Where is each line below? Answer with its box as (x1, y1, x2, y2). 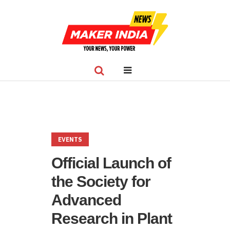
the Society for (51, 173, 150, 190)
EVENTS (58, 136, 82, 143)
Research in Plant (51, 210, 172, 227)
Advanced (51, 191, 121, 208)
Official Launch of (51, 155, 171, 171)
